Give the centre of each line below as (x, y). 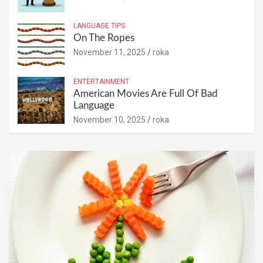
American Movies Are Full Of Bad (146, 93)
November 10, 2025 (109, 119)
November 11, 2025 (109, 52)
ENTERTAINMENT (101, 81)
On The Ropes (104, 38)
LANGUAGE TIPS (99, 26)
